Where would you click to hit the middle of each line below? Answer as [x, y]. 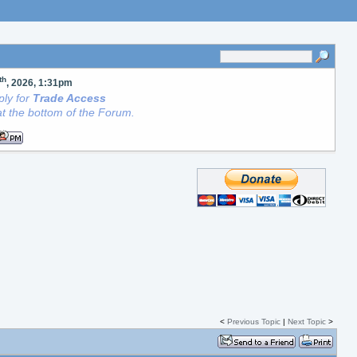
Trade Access [70, 98]
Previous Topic [253, 322]
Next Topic [306, 322]
